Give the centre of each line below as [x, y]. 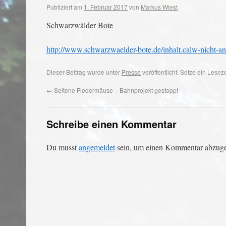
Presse [131, 72]
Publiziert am [64, 7]
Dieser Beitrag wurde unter [84, 72]
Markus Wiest [159, 7]
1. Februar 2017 [106, 7]
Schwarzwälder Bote [80, 25]
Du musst [63, 147]
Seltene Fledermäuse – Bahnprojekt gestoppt [115, 90]
